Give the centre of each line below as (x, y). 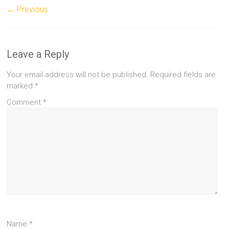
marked (21, 86)
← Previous (28, 9)
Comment (25, 102)
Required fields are (183, 75)
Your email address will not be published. (78, 75)
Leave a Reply (38, 54)
